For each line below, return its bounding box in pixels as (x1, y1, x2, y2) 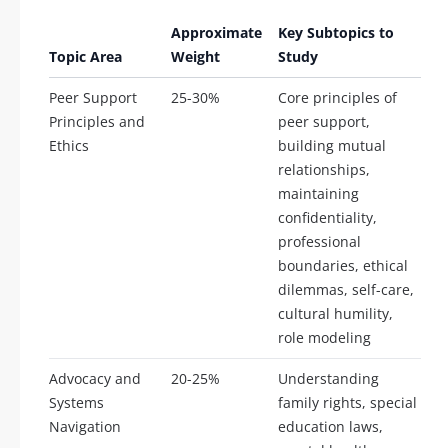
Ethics (49, 135, 89, 155)
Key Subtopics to (278, 22, 394, 42)
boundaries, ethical (278, 255, 408, 275)
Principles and (49, 111, 145, 131)
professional (278, 231, 361, 251)
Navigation (49, 416, 121, 436)
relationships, (278, 159, 370, 179)
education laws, (278, 416, 383, 436)
